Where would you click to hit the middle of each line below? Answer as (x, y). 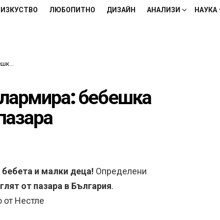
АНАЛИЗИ (164, 10)
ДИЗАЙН (121, 10)
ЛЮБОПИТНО (72, 10)
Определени (120, 171)
